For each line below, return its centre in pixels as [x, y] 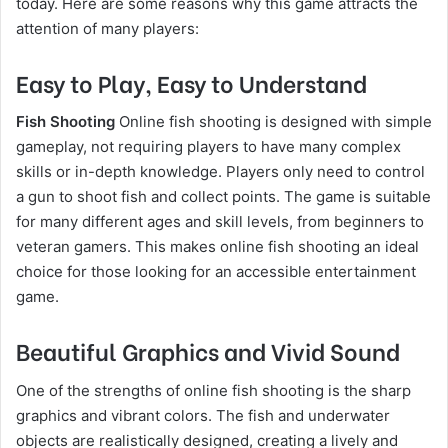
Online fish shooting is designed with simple [275, 121]
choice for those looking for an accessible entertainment [216, 271]
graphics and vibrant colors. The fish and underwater [203, 415]
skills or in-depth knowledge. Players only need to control [220, 171]
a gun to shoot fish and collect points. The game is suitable [223, 196]
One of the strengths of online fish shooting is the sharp [213, 390]
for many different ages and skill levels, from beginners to [220, 221]
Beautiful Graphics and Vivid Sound [208, 350]
